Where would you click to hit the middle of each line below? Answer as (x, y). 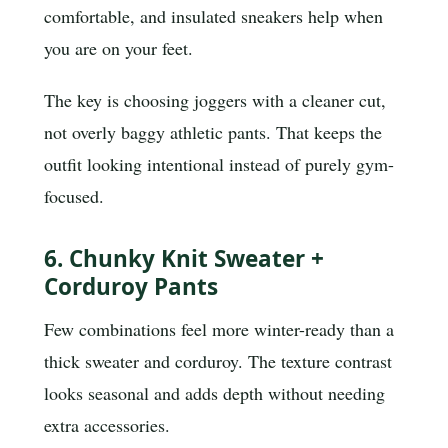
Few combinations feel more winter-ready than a (219, 329)
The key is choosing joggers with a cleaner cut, (215, 100)
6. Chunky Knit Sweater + (184, 258)
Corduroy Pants (131, 286)
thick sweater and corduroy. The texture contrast (218, 361)
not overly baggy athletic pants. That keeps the (213, 132)
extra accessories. (107, 425)
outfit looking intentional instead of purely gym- (219, 164)
